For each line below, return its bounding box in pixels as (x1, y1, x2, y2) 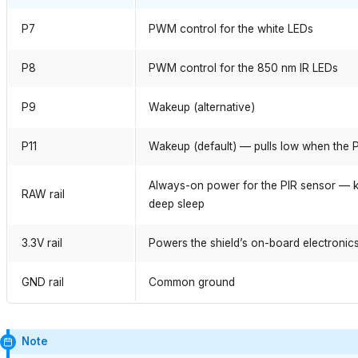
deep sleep (149, 197, 205, 211)
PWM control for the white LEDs (149, 22, 313, 36)
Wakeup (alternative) (149, 101, 255, 114)
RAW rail (22, 188, 65, 201)
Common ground (149, 276, 235, 289)
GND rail (22, 276, 64, 289)
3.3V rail (22, 237, 62, 250)
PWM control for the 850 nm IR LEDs (149, 62, 338, 75)
